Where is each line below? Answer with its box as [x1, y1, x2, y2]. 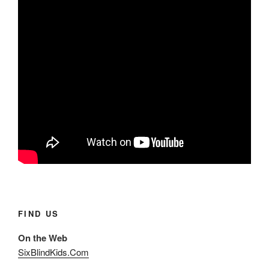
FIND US [18, 207, 59, 219]
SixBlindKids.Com [18, 246, 89, 259]
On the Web [18, 231, 67, 245]
